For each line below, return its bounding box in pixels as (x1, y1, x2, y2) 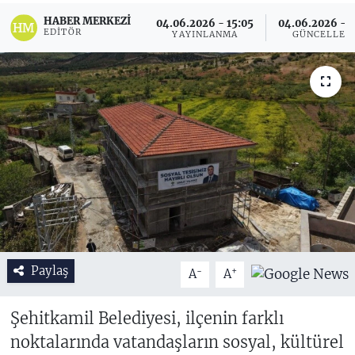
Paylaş (30, 263, 68, 279)
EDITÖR (44, 27, 82, 38)
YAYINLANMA (172, 29, 239, 40)
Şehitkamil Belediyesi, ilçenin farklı (10, 308, 284, 329)
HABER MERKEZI (44, 14, 132, 28)
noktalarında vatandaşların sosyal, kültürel (10, 332, 344, 353)
